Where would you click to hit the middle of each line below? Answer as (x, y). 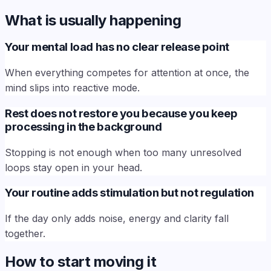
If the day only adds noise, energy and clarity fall (117, 219)
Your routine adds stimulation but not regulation (130, 193)
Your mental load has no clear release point (117, 47)
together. (25, 234)
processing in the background (83, 126)
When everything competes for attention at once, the (127, 73)
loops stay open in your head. (73, 167)
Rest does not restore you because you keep (121, 113)
